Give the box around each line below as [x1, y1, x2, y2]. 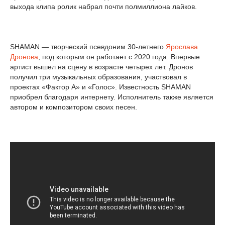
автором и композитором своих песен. [10, 102, 137, 111]
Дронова [10, 52, 38, 61]
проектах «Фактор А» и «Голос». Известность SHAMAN [10, 82, 191, 91]
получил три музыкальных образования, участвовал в [10, 72, 187, 81]
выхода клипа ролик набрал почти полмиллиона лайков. [10, 2, 197, 11]
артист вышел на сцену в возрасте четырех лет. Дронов [10, 62, 193, 71]
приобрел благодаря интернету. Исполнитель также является [10, 92, 213, 101]
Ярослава [166, 42, 198, 51]
